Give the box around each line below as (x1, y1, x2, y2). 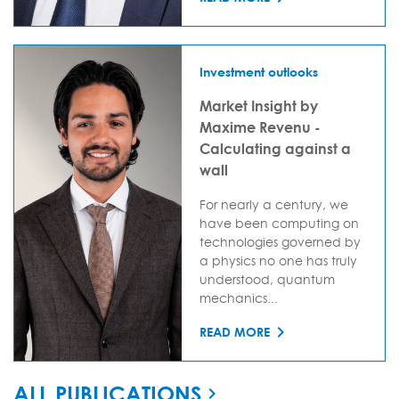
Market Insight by (199, 96, 318, 114)
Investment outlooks (199, 63, 318, 79)
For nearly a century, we (199, 196, 348, 212)
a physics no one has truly (199, 252, 357, 268)
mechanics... (199, 289, 278, 305)
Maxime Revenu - (199, 118, 321, 135)
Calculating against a (199, 139, 351, 157)
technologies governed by (199, 233, 361, 249)
